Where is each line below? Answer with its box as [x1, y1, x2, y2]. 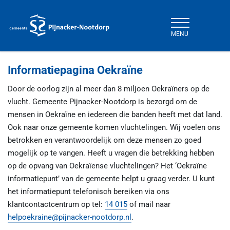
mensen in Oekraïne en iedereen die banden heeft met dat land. [8, 110, 222, 119]
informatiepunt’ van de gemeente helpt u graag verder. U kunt [8, 174, 215, 183]
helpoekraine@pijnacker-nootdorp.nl [8, 213, 131, 222]
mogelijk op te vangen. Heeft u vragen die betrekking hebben [8, 148, 214, 158]
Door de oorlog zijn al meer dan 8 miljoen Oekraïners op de [8, 84, 209, 93]
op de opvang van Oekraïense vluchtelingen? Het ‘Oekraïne [8, 161, 207, 170]
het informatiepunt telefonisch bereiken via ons [8, 187, 169, 196]
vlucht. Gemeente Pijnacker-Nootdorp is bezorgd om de [8, 97, 197, 106]
